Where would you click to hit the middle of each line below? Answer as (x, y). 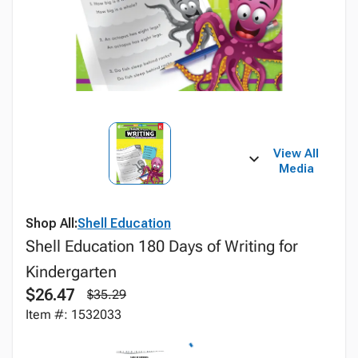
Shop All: (52, 223)
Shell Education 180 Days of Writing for (162, 246)
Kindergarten (71, 272)
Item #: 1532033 (74, 314)
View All (296, 153)
